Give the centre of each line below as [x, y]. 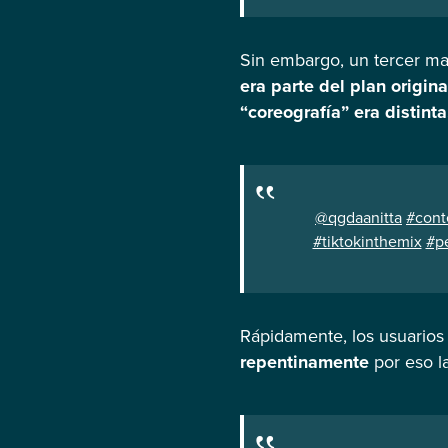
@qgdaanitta [358, 217]
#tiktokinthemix [367, 241]
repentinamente [304, 362]
